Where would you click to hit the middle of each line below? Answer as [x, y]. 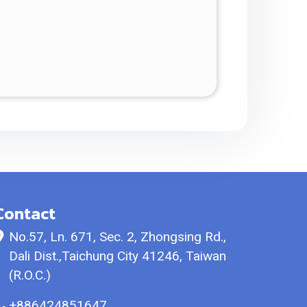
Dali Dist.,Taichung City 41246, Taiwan [118, 256]
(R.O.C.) [30, 275]
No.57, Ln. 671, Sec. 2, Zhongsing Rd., [118, 237]
